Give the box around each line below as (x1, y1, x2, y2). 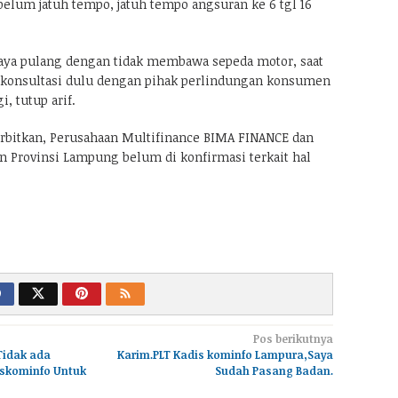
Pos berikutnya (252, 330, 333, 346)
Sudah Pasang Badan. (214, 362, 333, 378)
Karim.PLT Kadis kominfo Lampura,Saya (116, 346, 333, 362)
